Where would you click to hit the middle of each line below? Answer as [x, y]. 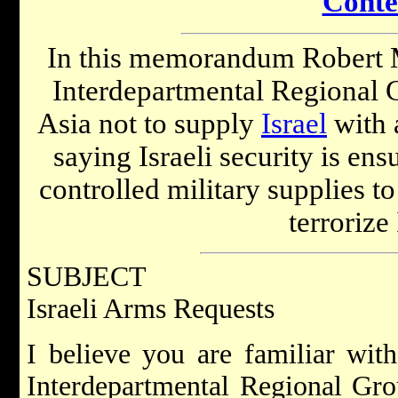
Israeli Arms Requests [151, 309]
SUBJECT [87, 277]
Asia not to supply [149, 124]
